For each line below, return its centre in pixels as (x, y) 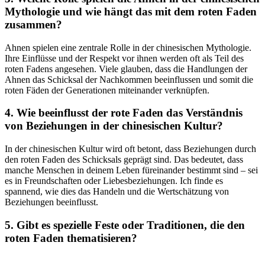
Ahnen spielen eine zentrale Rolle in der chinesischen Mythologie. (128, 47)
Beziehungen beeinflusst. (51, 202)
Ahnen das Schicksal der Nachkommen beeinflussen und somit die (129, 79)
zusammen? (33, 24)
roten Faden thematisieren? (71, 238)
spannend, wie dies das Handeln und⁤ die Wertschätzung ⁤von (117, 192)
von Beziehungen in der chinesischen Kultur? (114, 126)
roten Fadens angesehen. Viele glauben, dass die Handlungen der (126, 69)
